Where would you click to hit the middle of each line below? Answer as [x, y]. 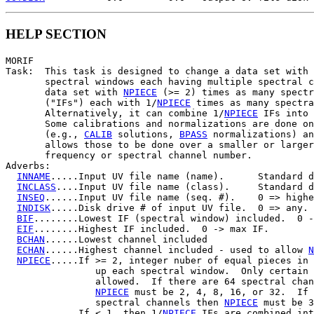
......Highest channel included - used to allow [177, 250]
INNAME [34, 176]
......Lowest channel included [126, 239]
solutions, [146, 134]
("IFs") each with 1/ [81, 102]
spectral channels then [115, 302]
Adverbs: [28, 165]
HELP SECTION [56, 34]
